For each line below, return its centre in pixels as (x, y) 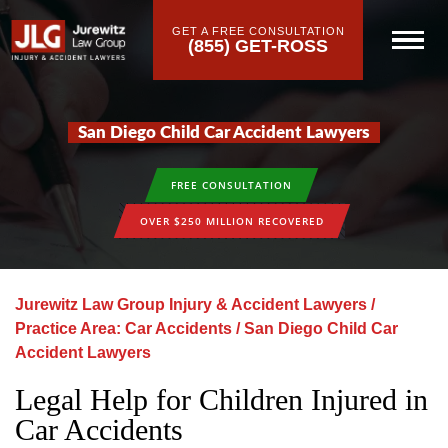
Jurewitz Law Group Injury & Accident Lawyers (191, 304)
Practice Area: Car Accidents (123, 328)
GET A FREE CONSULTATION (258, 30)
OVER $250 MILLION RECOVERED (231, 220)
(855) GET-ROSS (258, 45)
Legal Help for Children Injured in (221, 399)
